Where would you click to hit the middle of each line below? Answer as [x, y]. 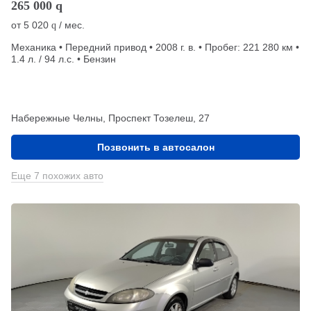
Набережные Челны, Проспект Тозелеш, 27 [110, 118]
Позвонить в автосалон [155, 148]
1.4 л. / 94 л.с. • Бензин [64, 59]
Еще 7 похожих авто [57, 176]
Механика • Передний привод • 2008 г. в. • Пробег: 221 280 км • [155, 48]
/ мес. [70, 25]
